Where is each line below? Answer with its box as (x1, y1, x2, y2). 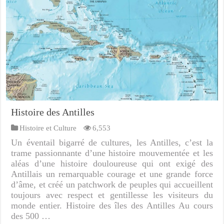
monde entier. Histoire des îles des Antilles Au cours (11, 200, 213, 211)
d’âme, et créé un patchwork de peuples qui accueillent (11, 179, 213, 190)
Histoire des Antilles (11, 106, 95, 118)
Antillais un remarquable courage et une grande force (11, 169, 213, 179)
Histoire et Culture (19, 123, 77, 132)
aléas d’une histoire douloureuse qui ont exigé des (11, 158, 213, 169)
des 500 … (11, 211, 51, 221)
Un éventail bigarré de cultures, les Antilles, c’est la (11, 137, 213, 148)
